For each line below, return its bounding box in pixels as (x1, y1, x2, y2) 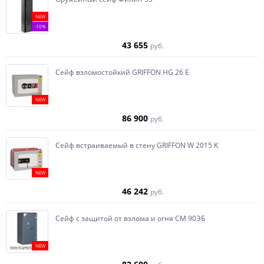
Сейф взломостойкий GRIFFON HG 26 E (55, 67, 189, 77)
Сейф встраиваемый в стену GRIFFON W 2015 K (55, 140, 218, 150)
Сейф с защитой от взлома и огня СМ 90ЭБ (55, 213, 205, 223)
